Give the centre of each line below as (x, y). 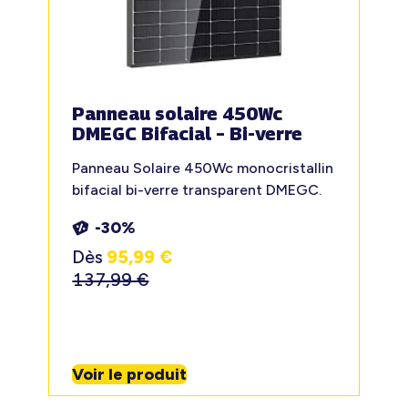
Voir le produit (130, 375)
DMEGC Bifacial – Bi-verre (188, 134)
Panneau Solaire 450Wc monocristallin (203, 168)
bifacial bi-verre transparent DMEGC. (197, 190)
